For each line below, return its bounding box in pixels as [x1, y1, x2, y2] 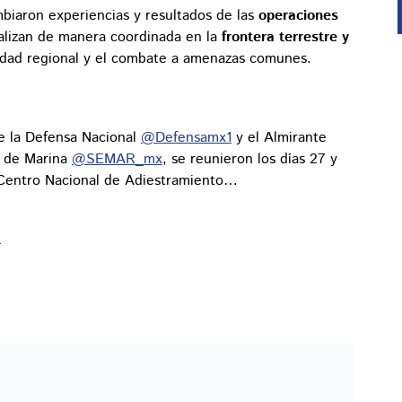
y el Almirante [232, 127, 327, 149]
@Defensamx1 [141, 127, 232, 149]
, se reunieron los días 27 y [162, 149, 337, 170]
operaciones [258, 5, 338, 27]
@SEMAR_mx [72, 149, 162, 170]
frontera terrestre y [222, 27, 349, 48]
